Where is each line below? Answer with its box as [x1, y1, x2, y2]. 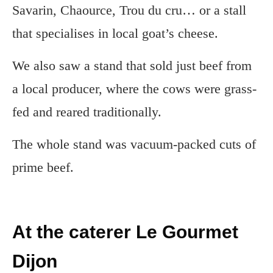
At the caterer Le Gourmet [12, 221, 238, 242]
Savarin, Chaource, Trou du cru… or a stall [12, 2, 246, 18]
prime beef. [12, 159, 74, 175]
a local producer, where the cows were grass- [12, 80, 257, 96]
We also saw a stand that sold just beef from [12, 57, 252, 73]
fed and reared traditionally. [12, 104, 161, 119]
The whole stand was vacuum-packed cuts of [12, 136, 256, 152]
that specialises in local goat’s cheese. [12, 25, 218, 41]
